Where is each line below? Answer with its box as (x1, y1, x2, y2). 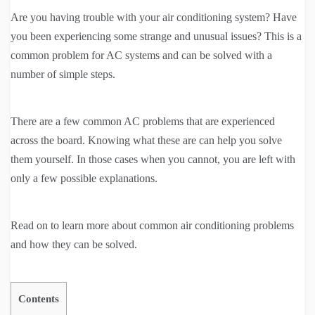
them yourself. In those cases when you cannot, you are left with (11, 153, 295, 166)
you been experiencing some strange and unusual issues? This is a (11, 30, 302, 43)
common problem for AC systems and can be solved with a (11, 49, 272, 62)
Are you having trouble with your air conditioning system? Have (11, 11, 297, 24)
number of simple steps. (11, 68, 115, 81)
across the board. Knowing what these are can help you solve (11, 134, 282, 147)
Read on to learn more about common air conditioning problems (11, 219, 294, 232)
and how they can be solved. (11, 238, 137, 251)
